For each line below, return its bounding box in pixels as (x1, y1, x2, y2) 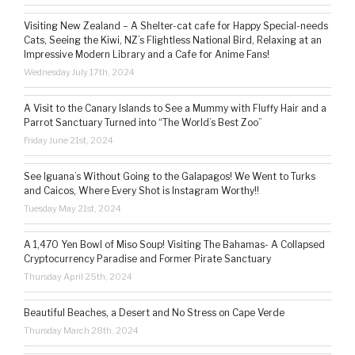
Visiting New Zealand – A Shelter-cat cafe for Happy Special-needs (24, 20, 328, 32)
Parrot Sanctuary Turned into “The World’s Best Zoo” (24, 116, 262, 129)
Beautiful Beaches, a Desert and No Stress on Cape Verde (24, 307, 284, 319)
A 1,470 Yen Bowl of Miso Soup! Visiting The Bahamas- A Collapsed (24, 239, 325, 251)
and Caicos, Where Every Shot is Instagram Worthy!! (24, 185, 259, 197)
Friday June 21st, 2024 (24, 135, 113, 147)
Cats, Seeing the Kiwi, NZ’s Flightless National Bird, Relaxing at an (24, 34, 322, 47)
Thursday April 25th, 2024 (24, 271, 132, 283)
